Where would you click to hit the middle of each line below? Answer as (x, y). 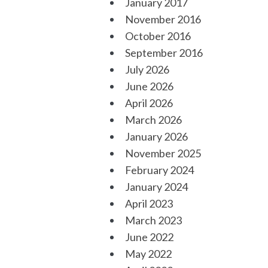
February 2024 (159, 170)
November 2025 (163, 153)
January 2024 (156, 187)
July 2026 (147, 69)
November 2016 (163, 19)
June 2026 (149, 86)
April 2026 (149, 103)
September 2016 (164, 53)
